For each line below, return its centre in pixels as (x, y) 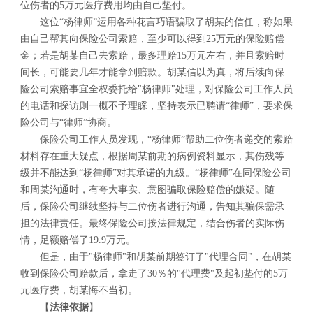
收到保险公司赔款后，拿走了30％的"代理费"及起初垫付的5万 (154, 274)
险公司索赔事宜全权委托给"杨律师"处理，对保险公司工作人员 (156, 89)
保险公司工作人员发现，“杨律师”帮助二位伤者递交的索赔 (166, 140)
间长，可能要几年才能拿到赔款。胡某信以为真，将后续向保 (152, 73)
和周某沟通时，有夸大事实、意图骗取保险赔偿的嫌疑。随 (147, 190)
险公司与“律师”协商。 (68, 123)
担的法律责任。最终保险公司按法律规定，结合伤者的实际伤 (152, 224)
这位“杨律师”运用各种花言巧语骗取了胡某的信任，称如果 (166, 22)
